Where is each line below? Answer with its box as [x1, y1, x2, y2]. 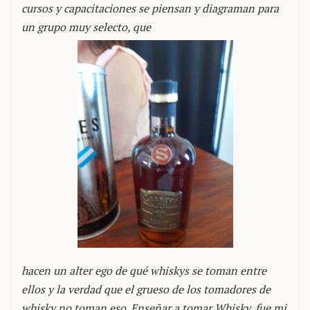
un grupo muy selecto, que [21, 19, 151, 35]
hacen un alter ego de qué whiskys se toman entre [21, 263, 266, 278]
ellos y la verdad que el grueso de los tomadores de [21, 282, 271, 297]
